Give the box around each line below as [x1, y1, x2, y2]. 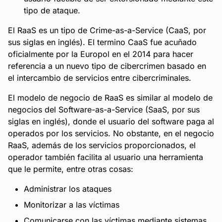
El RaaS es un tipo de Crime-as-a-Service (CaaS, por [8, 25, 206, 35]
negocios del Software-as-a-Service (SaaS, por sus [8, 105, 200, 114]
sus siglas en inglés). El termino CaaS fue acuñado [8, 37, 197, 47]
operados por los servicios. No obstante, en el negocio [8, 128, 214, 138]
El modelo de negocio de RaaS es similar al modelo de [8, 93, 213, 103]
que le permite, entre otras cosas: [8, 164, 133, 174]
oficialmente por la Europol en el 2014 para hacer [8, 49, 193, 59]
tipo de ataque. [24, 5, 80, 15]
